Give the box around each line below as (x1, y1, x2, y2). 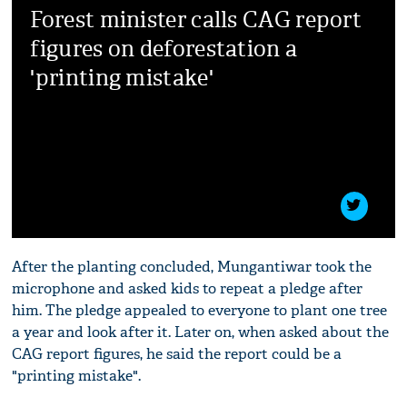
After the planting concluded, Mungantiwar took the (12, 256, 372, 276)
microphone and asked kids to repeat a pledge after (12, 278, 363, 298)
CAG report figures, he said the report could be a (12, 343, 342, 363)
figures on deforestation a (30, 35, 298, 63)
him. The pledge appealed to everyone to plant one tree (12, 300, 388, 320)
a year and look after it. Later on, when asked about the (12, 322, 390, 342)
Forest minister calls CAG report (30, 5, 362, 34)
